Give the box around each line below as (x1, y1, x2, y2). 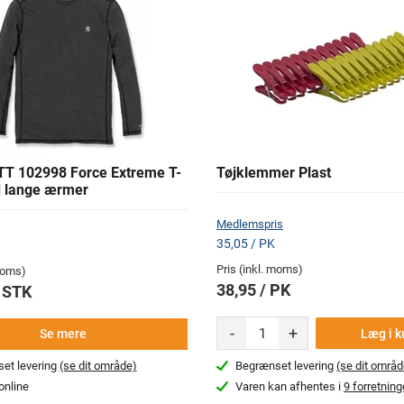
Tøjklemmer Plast (216, 164, 331, 182)
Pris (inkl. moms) (216, 262, 303, 277)
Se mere (40, 326, 87, 342)
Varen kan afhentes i (235, 380, 344, 394)
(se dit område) (59, 359, 137, 373)
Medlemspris (216, 217, 283, 232)
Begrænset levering (235, 359, 337, 373)
